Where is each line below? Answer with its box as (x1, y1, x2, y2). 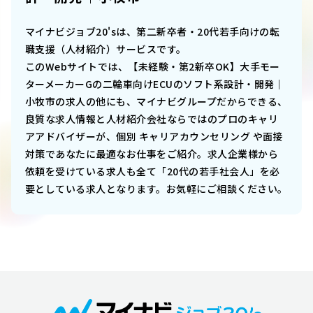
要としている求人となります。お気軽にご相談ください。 (25, 182, 288, 196)
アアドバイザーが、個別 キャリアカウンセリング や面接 (25, 129, 283, 144)
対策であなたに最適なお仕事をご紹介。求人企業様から (25, 147, 279, 161)
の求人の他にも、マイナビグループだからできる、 (55, 94, 288, 109)
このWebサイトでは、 (25, 59, 129, 74)
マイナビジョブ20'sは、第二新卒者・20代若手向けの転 (25, 24, 280, 39)
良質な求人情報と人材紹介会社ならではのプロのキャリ (25, 112, 278, 126)
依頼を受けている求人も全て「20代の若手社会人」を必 (25, 164, 280, 179)
